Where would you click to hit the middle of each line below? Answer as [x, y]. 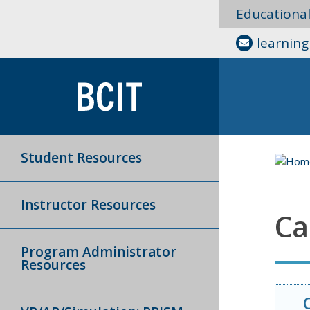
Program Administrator [99, 252]
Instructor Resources [88, 204]
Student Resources [81, 157]
